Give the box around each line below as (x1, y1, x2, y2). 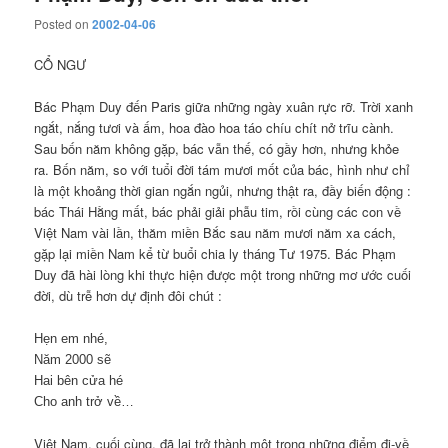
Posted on (34, 15, 93, 33)
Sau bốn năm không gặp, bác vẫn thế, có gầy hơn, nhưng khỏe (34, 139, 400, 159)
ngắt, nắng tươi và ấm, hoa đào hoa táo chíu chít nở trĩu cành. (34, 118, 395, 138)
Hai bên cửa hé (34, 372, 124, 388)
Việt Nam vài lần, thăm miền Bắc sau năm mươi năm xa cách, (34, 223, 397, 243)
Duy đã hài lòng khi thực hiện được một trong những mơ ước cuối (34, 265, 412, 285)
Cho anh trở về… (34, 393, 135, 409)
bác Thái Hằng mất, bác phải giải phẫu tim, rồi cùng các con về (34, 202, 402, 222)
